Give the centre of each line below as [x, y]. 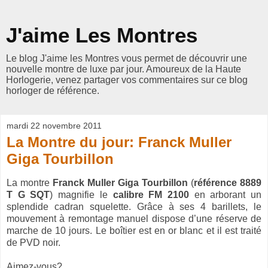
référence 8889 [228, 182]
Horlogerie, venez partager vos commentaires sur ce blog [127, 80]
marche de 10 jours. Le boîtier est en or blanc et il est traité [134, 230]
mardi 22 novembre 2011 [54, 126]
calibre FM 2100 [151, 194]
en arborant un [225, 194]
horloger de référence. [53, 91]
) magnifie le [81, 194]
